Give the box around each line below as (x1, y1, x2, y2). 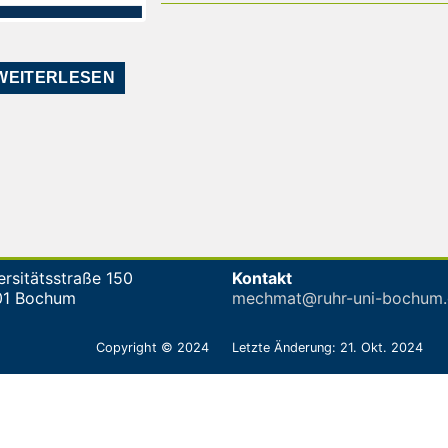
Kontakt (232, 268, 292, 288)
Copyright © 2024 (96, 340, 209, 355)
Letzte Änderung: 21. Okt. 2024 (232, 340, 423, 355)
